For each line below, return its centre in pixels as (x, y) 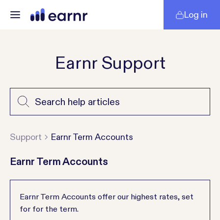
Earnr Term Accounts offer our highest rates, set (107, 196)
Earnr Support (110, 62)
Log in (196, 15)
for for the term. (49, 209)
